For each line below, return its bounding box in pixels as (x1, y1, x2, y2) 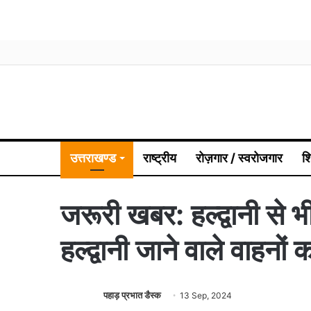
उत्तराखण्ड (70, 151, 116, 165)
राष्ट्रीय (143, 151, 176, 165)
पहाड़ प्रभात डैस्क (103, 289, 161, 301)
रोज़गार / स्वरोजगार (196, 151, 283, 165)
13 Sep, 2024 (180, 289, 232, 301)
